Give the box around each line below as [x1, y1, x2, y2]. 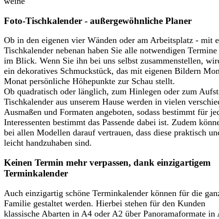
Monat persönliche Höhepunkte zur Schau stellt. [4, 76, 175, 87]
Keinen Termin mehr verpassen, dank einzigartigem [4, 157, 211, 168]
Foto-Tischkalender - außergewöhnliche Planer [4, 15, 192, 26]
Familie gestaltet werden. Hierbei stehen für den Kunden [4, 198, 205, 208]
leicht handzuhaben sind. [4, 138, 92, 148]
